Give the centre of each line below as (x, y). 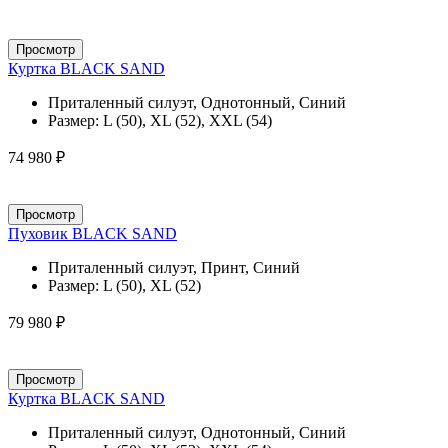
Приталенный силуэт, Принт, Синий (174, 267)
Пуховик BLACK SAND (92, 233)
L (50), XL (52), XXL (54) (187, 120)
